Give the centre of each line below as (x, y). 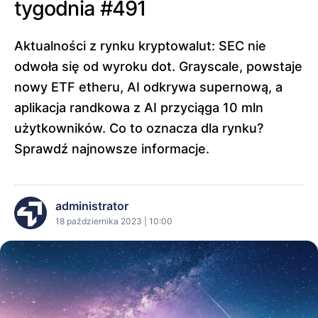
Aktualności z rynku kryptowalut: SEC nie (140, 46)
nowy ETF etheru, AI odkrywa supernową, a (148, 87)
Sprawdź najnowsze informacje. (112, 149)
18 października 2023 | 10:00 (114, 221)
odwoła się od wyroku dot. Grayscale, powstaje (158, 66)
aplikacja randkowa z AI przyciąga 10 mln (139, 108)
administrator (92, 205)
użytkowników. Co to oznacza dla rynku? (139, 128)
